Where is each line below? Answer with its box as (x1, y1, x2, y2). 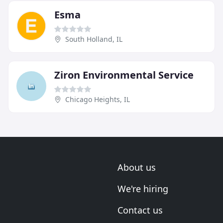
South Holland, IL (65, 34, 122, 44)
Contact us (117, 204, 163, 217)
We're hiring (117, 183, 168, 195)
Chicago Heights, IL (65, 95, 130, 105)
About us (117, 161, 156, 174)
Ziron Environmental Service (54, 68, 194, 82)
